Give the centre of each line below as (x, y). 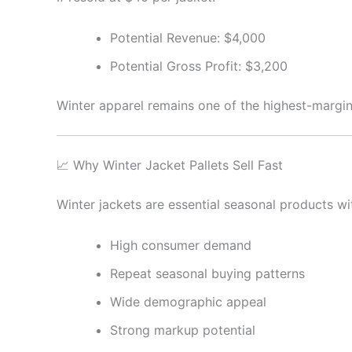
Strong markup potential (183, 330)
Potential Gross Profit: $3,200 (199, 66)
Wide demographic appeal (188, 301)
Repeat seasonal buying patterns (207, 273)
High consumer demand (181, 245)
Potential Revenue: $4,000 (188, 37)
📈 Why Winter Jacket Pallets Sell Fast (170, 165)
